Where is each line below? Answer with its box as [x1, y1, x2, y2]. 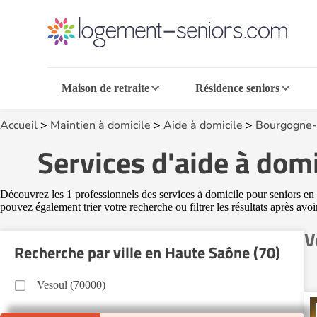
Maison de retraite [62, 82, 150, 94]
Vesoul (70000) [37, 279, 105, 291]
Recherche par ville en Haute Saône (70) [14, 241, 280, 265]
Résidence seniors [195, 82, 279, 94]
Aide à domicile [163, 117, 243, 133]
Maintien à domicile [50, 117, 151, 133]
